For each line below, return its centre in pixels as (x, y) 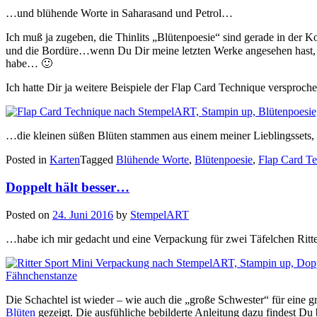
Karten (65, 160)
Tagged (98, 160)
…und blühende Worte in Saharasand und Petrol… (119, 13)
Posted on (29, 214)
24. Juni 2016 (83, 214)
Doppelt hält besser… (68, 188)
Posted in (28, 160)
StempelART (160, 214)
